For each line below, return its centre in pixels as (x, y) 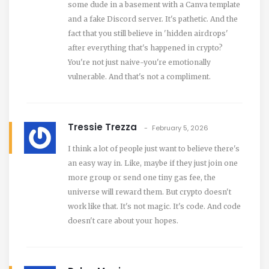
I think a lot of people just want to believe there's (154, 148)
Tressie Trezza (102, 127)
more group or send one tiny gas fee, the (142, 177)
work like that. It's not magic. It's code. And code (154, 206)
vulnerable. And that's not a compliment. (139, 76)
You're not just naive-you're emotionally (139, 62)
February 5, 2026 (180, 128)
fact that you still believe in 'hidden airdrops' (148, 33)
